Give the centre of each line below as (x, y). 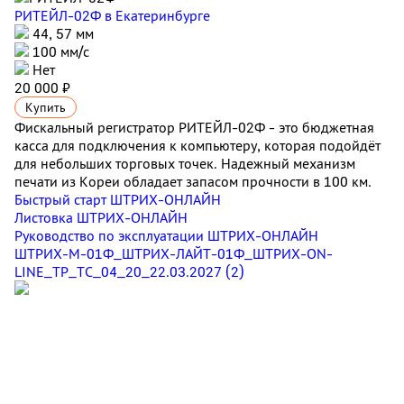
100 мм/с (59, 51)
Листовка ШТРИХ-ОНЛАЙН (101, 217)
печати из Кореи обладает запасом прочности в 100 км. (193, 181)
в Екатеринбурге (157, 15)
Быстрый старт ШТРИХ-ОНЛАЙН (118, 199)
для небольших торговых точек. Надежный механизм (185, 163)
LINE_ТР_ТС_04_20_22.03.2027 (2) (129, 271)
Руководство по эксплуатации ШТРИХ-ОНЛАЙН (166, 235)
